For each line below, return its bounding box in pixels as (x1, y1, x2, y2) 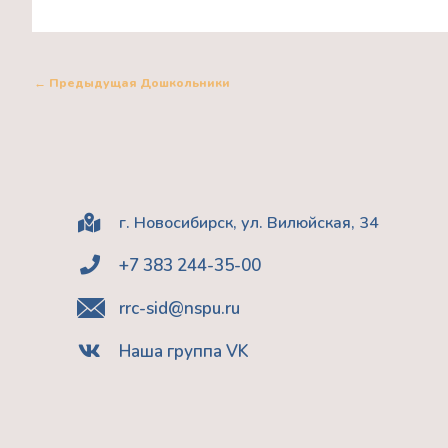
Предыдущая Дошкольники (46, 74, 230, 91)
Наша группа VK (119, 339, 249, 363)
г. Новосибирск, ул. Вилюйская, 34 (119, 211, 379, 234)
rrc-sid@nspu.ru (119, 296, 240, 320)
